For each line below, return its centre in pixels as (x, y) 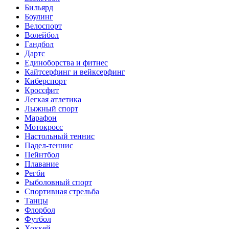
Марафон (41, 118)
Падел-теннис (49, 145)
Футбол (38, 219)
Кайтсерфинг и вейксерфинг (75, 72)
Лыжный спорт (51, 108)
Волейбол (42, 35)
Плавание (42, 164)
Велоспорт (43, 26)
